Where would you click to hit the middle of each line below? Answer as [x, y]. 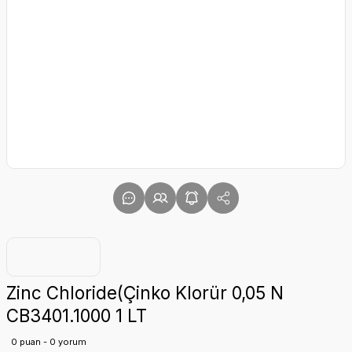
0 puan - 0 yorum [49, 342]
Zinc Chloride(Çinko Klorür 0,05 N [145, 293]
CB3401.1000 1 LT [77, 315]
